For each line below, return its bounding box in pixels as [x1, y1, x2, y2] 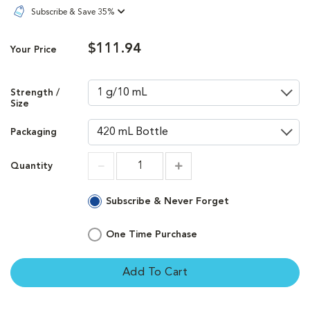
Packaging [10, 127, 57, 137]
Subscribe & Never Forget [106, 196, 229, 206]
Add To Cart [122, 266, 188, 278]
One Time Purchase [106, 229, 197, 239]
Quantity [10, 161, 53, 171]
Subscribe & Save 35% [31, 8, 114, 17]
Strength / [10, 88, 60, 98]
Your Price [10, 46, 57, 55]
